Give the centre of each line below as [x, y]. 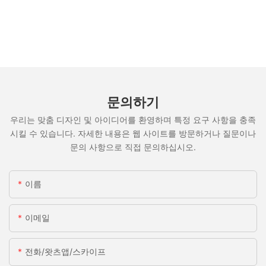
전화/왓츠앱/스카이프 [65, 251]
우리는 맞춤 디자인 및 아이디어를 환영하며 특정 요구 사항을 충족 [133, 120]
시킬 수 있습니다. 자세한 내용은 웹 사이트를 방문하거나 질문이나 [133, 134]
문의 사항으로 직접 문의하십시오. [133, 147]
